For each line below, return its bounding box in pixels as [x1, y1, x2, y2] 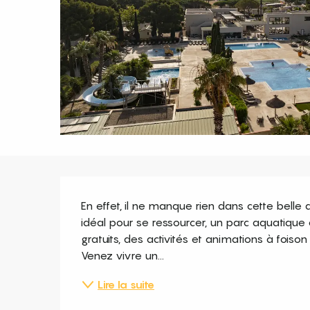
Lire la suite [98, 277, 155, 291]
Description [60, 178, 193, 208]
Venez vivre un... [81, 248, 165, 262]
